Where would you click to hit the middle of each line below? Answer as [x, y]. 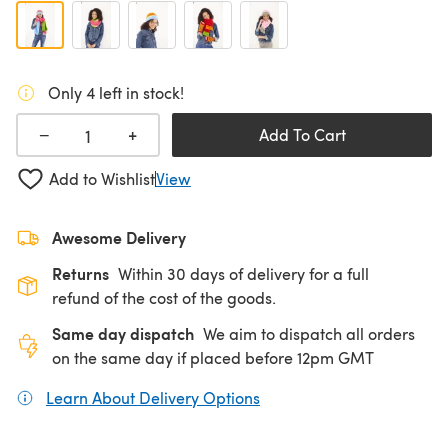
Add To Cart [302, 134]
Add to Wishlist [101, 179]
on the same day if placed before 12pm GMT [213, 357]
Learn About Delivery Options [153, 397]
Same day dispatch [123, 333]
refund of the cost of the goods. [164, 297]
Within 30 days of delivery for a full [243, 273]
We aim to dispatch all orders [309, 333]
